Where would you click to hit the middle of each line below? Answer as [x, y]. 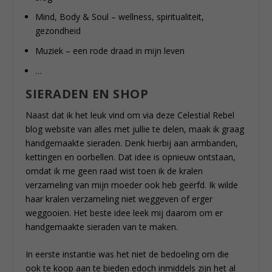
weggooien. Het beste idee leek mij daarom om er [124, 212]
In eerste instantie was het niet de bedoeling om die [127, 254]
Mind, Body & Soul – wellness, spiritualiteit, [120, 17]
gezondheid [58, 31]
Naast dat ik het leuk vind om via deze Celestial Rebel [130, 115]
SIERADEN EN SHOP [87, 93]
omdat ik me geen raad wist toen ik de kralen [114, 171]
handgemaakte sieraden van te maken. [102, 226]
